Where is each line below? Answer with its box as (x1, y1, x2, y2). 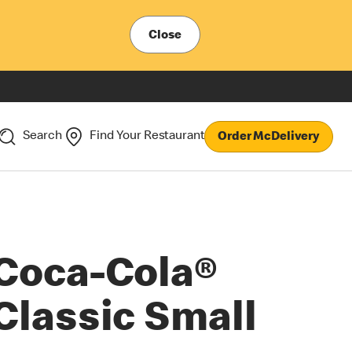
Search (23, 130, 62, 143)
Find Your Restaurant (90, 130, 205, 143)
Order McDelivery (218, 130, 320, 144)
